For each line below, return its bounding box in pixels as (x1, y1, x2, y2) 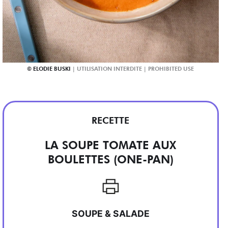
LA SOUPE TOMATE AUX (45, 137, 177, 152)
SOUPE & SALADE (71, 208, 150, 219)
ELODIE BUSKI (33, 65, 71, 73)
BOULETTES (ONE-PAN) (47, 152, 174, 166)
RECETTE (92, 115, 130, 126)
